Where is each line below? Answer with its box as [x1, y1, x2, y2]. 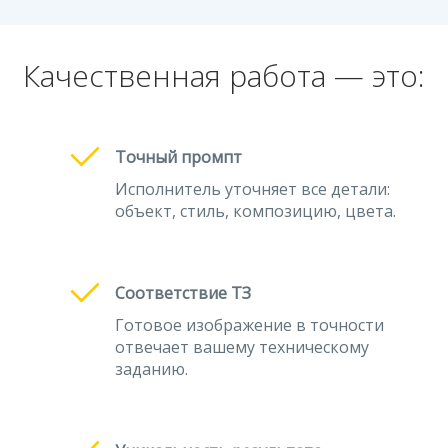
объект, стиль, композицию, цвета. [115, 200, 396, 222]
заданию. [115, 358, 188, 380]
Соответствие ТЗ [115, 282, 251, 304]
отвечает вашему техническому [115, 336, 369, 358]
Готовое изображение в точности [115, 314, 384, 336]
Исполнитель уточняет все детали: [115, 178, 390, 200]
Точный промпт [115, 146, 242, 168]
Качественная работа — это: [23, 55, 425, 96]
